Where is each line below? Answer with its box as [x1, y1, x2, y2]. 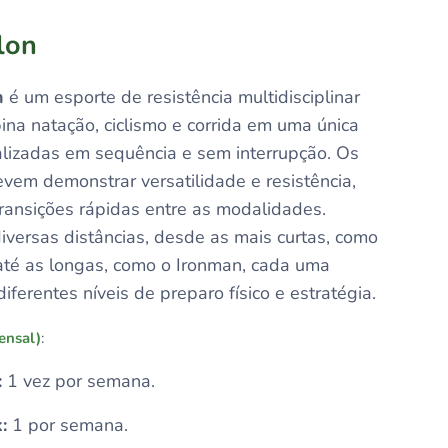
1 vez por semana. [2, 369, 156, 393]
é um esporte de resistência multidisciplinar [4, 85, 361, 109]
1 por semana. [7, 413, 129, 437]
